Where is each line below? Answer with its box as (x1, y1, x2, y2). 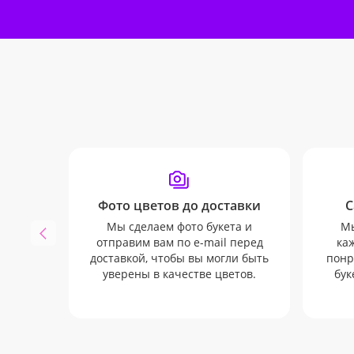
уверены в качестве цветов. (103, 266, 256, 281)
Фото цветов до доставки (98, 197, 261, 214)
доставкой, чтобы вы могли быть (90, 250, 269, 265)
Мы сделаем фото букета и (107, 219, 252, 234)
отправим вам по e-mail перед (96, 235, 263, 250)
